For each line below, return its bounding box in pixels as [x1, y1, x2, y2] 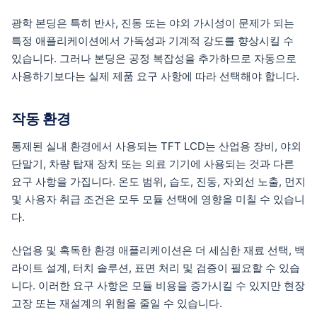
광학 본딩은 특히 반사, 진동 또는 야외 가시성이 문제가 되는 [11, 16, 294, 30]
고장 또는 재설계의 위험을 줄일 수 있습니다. [11, 296, 222, 310]
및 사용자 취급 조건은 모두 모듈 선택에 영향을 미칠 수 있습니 [11, 192, 305, 207]
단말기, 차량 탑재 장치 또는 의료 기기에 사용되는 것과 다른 [11, 157, 294, 171]
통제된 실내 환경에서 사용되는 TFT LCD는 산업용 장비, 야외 [11, 139, 301, 154]
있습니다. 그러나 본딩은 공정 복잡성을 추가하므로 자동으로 [11, 51, 296, 65]
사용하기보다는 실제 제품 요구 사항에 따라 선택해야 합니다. [11, 69, 299, 83]
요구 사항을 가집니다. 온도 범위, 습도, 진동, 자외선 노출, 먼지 [11, 175, 306, 189]
